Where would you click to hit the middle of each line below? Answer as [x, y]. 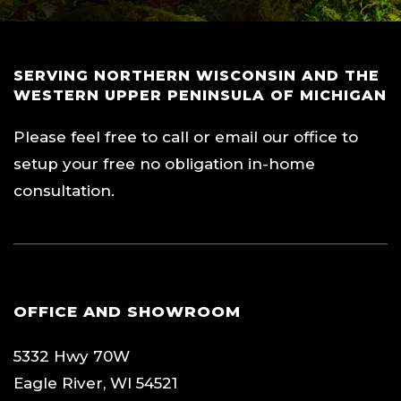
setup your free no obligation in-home [164, 163]
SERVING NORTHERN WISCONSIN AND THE [196, 75]
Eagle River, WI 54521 [95, 383]
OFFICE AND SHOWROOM [127, 311]
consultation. [64, 190]
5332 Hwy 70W [72, 356]
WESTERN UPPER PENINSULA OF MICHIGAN [200, 95]
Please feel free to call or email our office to [186, 137]
